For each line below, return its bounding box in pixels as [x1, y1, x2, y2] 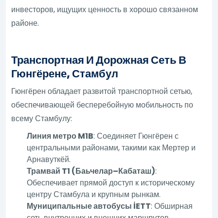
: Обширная [151, 200, 193, 212]
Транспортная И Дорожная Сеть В [11, 52, 187, 68]
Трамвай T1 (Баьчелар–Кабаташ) [27, 165, 156, 177]
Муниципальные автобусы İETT [27, 200, 151, 212]
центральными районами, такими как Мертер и [27, 142, 196, 153]
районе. [11, 17, 39, 29]
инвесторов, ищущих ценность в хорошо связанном [11, 3, 199, 15]
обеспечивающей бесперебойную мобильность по [11, 99, 194, 110]
